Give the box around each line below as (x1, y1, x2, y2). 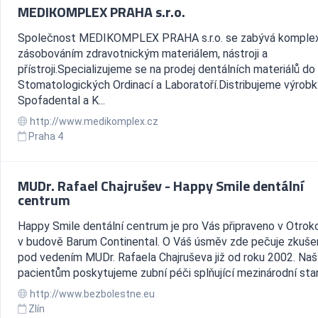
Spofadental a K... (18, 94, 105, 107)
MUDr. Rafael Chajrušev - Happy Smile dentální (18, 175, 304, 197)
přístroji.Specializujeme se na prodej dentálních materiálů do (18, 62, 315, 76)
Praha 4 (28, 131, 63, 142)
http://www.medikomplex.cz (28, 116, 158, 127)
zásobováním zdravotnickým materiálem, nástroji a (18, 47, 268, 60)
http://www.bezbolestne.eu (28, 288, 155, 300)
